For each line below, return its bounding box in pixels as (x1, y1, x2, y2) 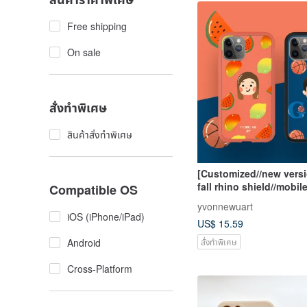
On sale (67, 45, 101, 59)
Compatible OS (49, 181, 138, 199)
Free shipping (67, 19, 127, 33)
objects (197, 205, 232, 219)
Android (67, 236, 101, 249)
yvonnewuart (197, 199, 253, 213)
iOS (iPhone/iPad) (67, 210, 145, 223)
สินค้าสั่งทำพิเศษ (67, 127, 132, 141)
